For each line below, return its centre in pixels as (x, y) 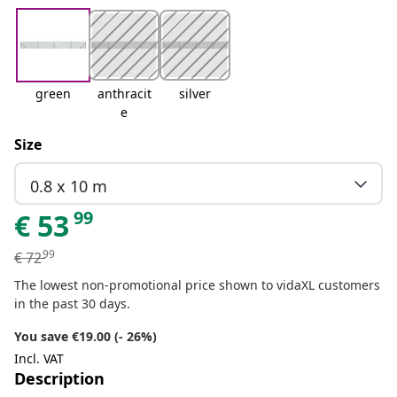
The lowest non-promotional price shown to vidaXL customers (197, 285)
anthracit (124, 94)
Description (59, 379)
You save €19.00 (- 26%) (86, 337)
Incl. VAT (39, 359)
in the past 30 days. (72, 304)
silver (195, 94)
